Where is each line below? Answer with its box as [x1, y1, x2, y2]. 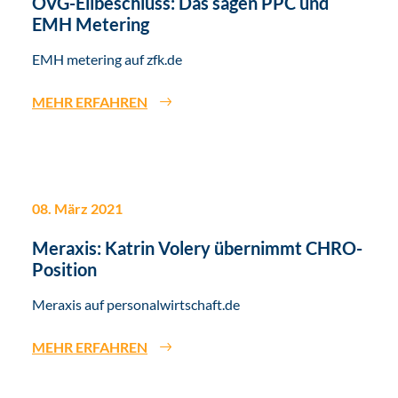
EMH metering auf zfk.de [32, 51, 182, 68]
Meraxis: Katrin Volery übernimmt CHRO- [32, 237, 362, 259]
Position [32, 259, 97, 281]
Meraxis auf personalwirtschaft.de [32, 296, 240, 314]
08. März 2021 [32, 200, 123, 218]
